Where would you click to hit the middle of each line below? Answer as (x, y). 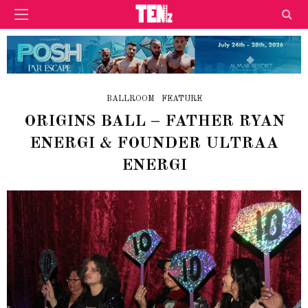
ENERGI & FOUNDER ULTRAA (154, 143)
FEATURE (181, 99)
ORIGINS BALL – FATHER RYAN (154, 121)
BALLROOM (130, 99)
